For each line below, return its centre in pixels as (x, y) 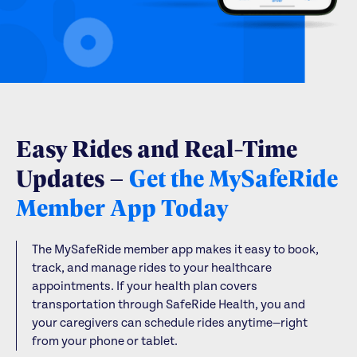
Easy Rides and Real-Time (156, 148)
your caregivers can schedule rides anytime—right (170, 322)
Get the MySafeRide (233, 177)
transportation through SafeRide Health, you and (169, 304)
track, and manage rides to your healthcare (152, 267)
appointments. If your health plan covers (145, 286)
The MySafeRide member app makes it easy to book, (176, 249)
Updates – (72, 177)
